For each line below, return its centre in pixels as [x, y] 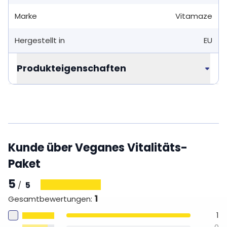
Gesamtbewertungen [49, 199]
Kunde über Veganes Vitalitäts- [98, 148]
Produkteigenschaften [71, 68]
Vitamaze [194, 16]
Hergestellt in [40, 41]
